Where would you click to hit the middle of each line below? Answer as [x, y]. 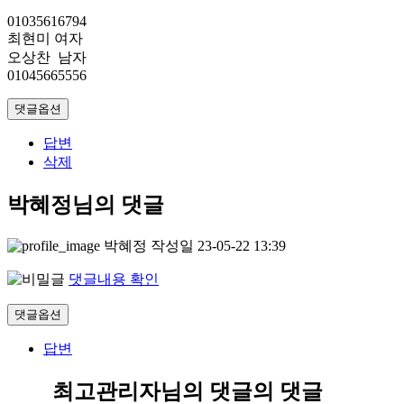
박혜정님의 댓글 [86, 205]
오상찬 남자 [47, 58]
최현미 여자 [45, 39]
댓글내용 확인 [114, 279]
